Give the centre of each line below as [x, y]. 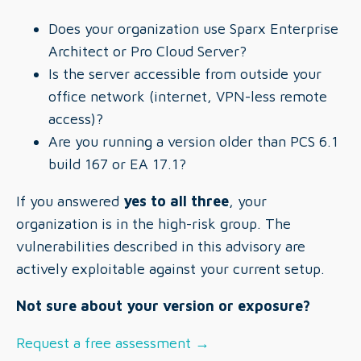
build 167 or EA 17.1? [117, 164]
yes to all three [176, 201]
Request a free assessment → [113, 343]
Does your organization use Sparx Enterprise [193, 29]
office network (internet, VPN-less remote [188, 96]
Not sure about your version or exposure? [163, 306]
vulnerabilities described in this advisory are [161, 246]
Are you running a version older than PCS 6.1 [193, 141]
